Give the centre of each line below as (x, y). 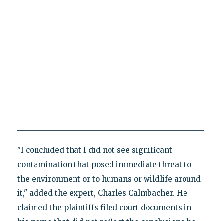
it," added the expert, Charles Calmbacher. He (102, 193)
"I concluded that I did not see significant (94, 150)
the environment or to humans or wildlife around (109, 179)
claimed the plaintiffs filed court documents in (104, 208)
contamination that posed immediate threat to (104, 165)
